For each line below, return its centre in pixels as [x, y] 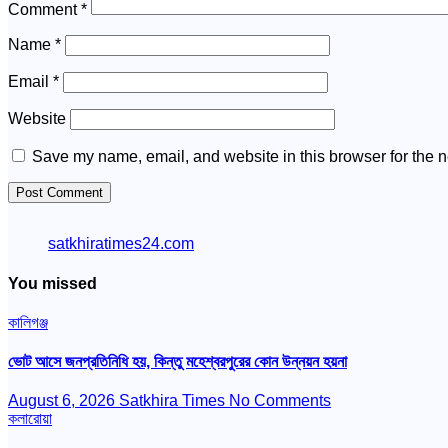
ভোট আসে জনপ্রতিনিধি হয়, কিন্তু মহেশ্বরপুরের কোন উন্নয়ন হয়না [177, 362]
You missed [52, 283]
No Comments [280, 401]
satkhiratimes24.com [121, 244]
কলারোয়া [30, 419]
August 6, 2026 [63, 401]
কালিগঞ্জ [28, 322]
